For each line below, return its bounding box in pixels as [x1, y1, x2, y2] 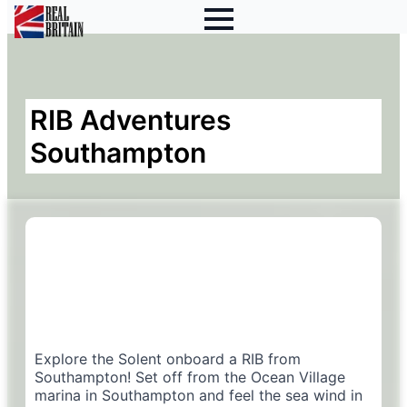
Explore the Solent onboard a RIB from [35, 350, 301, 368]
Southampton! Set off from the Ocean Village [35, 368, 345, 386]
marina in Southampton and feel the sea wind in [35, 386, 362, 404]
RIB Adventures [30, 104, 231, 136]
